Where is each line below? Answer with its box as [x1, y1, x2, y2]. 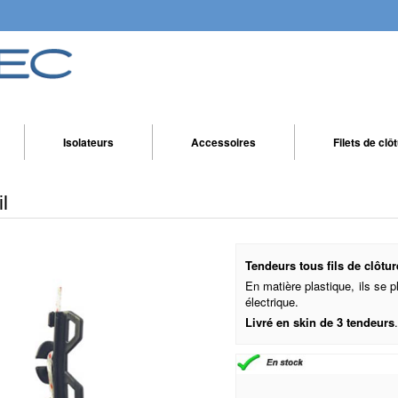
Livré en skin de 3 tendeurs [245, 314, 394, 330]
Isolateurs [63, 134, 114, 150]
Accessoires [191, 134, 256, 150]
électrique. [245, 293, 298, 310]
